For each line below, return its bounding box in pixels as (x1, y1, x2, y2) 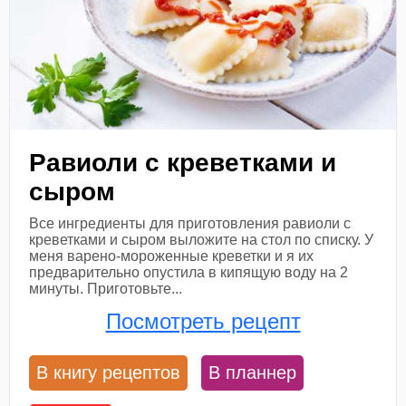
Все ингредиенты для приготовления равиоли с (29, 216, 352, 232)
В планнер (208, 362, 297, 382)
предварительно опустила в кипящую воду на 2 (29, 265, 349, 281)
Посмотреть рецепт (105, 309, 301, 334)
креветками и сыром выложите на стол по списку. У (29, 232, 374, 248)
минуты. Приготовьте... (29, 281, 183, 297)
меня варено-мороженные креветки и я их (29, 248, 314, 265)
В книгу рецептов (36, 362, 181, 382)
